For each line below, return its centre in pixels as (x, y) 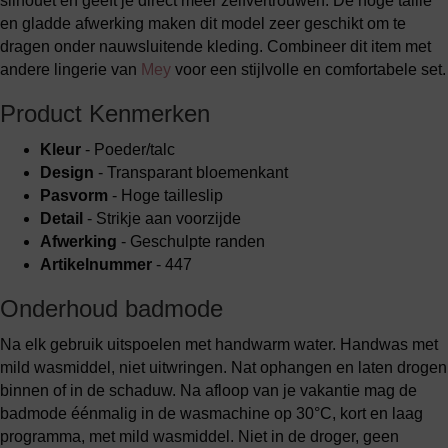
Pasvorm (74, 195)
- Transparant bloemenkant (191, 172)
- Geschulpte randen (191, 241)
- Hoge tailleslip (165, 195)
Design (67, 172)
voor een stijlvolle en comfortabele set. (308, 69)
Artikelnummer (96, 264)
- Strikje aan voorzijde (162, 218)
